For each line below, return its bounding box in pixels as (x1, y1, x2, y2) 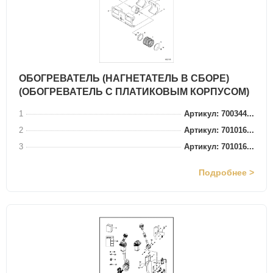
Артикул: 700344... (184, 109, 254, 118)
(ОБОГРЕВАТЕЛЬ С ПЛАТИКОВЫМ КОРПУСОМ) (19, 87, 249, 97)
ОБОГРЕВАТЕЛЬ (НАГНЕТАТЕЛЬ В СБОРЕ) (19, 73, 229, 83)
